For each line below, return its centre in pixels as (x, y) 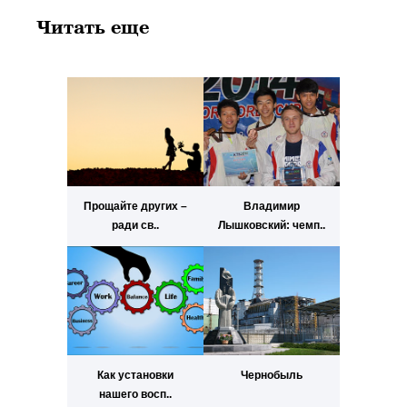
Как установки (135, 376)
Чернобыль (271, 376)
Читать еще (93, 27)
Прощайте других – (135, 207)
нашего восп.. (135, 395)
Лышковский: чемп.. (271, 226)
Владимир (271, 207)
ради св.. (135, 226)
